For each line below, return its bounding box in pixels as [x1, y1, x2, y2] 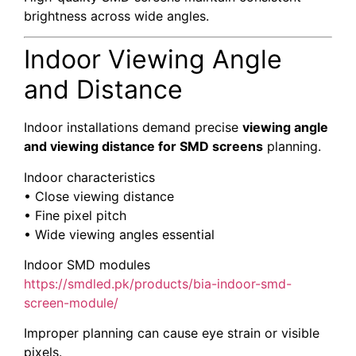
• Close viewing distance [24, 188, 174, 204]
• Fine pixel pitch [24, 207, 126, 223]
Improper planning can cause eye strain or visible [24, 325, 319, 342]
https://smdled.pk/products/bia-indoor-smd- [24, 275, 292, 292]
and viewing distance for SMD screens [24, 138, 263, 155]
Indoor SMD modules [24, 256, 150, 273]
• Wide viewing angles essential [24, 226, 215, 242]
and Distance [24, 74, 183, 106]
